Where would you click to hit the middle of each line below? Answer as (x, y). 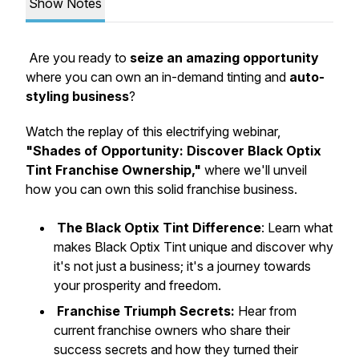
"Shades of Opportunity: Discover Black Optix (173, 151)
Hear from (266, 311)
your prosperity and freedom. (137, 285)
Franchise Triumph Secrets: (144, 311)
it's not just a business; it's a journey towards (182, 266)
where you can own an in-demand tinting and (157, 77)
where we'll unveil (254, 170)
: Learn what (297, 228)
